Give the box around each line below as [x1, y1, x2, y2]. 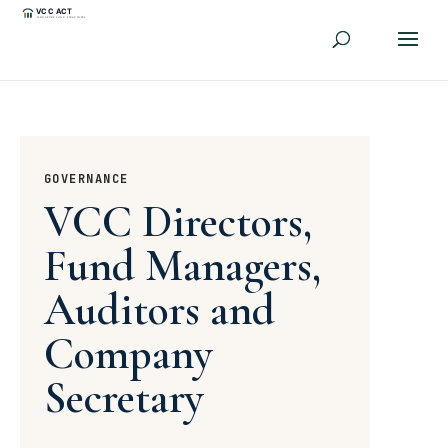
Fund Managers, [44, 239, 321, 293]
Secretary [44, 371, 204, 425]
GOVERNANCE [44, 171, 129, 187]
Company [44, 327, 213, 381]
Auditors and [44, 283, 275, 337]
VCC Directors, [44, 195, 312, 249]
